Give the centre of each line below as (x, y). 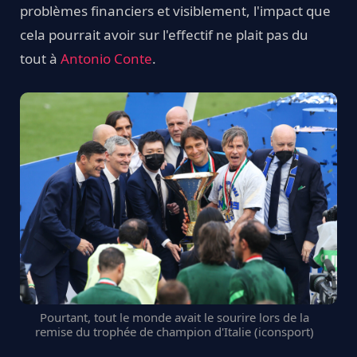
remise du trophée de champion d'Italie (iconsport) (175, 332)
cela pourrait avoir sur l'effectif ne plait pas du (164, 35)
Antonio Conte (106, 59)
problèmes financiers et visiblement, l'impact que (175, 11)
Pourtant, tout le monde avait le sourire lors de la (175, 318)
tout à (40, 59)
